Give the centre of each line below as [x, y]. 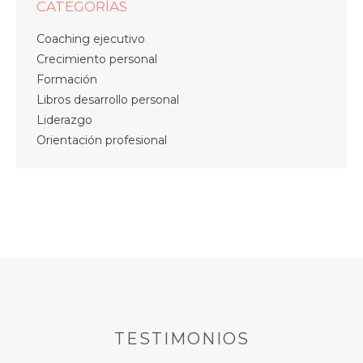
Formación [67, 80]
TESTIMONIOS [181, 339]
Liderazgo [64, 120]
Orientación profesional [102, 141]
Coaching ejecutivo [91, 39]
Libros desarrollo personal [108, 100]
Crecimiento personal [97, 60]
